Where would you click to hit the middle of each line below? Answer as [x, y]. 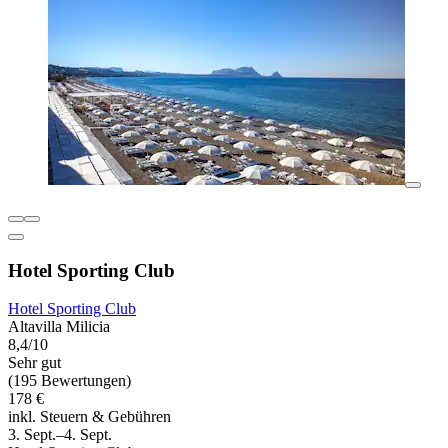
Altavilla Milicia [59, 327]
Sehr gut [34, 363]
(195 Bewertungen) [69, 381]
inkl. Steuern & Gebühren [89, 417]
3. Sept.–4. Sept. [60, 435]
